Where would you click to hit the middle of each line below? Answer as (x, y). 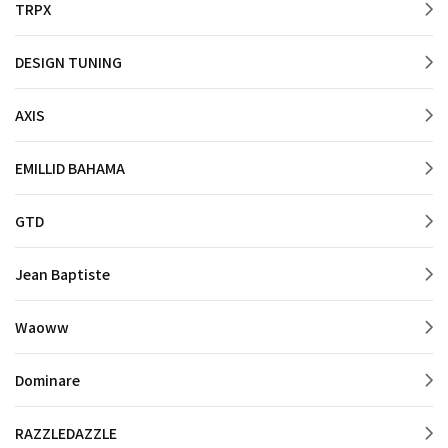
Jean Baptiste (62, 274)
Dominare (47, 380)
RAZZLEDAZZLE (66, 433)
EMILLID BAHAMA (70, 168)
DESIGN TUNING (68, 62)
